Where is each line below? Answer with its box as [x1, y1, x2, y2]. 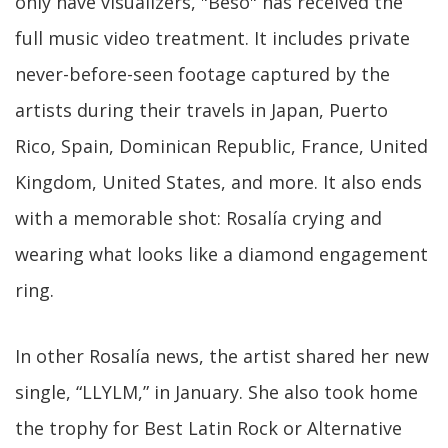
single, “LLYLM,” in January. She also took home [15, 380, 418, 404]
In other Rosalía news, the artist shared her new [15, 344, 429, 368]
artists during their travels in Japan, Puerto [15, 98, 388, 122]
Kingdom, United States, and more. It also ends [15, 170, 422, 194]
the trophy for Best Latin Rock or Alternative [15, 416, 402, 440]
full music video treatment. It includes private [15, 26, 410, 50]
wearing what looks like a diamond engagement [15, 242, 428, 266]
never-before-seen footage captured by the [15, 62, 390, 86]
